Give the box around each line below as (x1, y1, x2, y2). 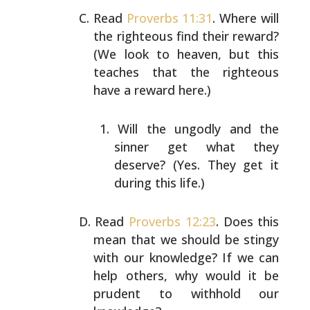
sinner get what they (114, 138, 280, 155)
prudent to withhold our (93, 285, 280, 302)
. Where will (212, 10, 280, 26)
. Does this (215, 213, 280, 230)
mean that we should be (93, 231, 239, 248)
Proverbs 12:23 (129, 213, 216, 230)
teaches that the (93, 64, 210, 80)
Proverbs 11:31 (126, 10, 213, 26)
